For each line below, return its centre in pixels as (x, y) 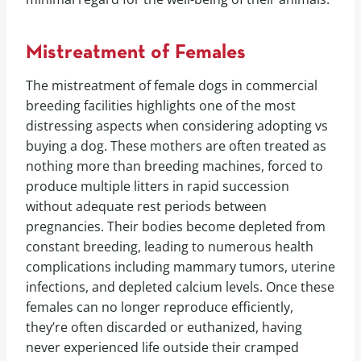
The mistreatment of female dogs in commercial (172, 86)
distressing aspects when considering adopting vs (177, 126)
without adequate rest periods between (146, 207)
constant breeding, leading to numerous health (170, 247)
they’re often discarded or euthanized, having (164, 328)
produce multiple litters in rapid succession (158, 187)
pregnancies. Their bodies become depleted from (176, 227)
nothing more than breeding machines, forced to (174, 166)
